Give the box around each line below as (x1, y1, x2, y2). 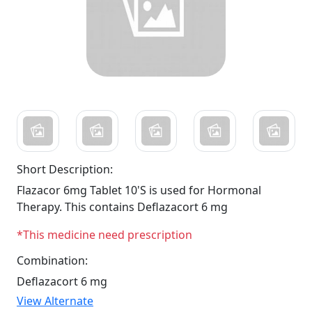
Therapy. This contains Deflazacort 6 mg (17, 199, 228, 215)
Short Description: (17, 162, 113, 178)
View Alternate (17, 293, 93, 309)
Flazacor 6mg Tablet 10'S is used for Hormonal (17, 182, 261, 198)
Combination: (17, 253, 88, 269)
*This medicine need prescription (17, 227, 192, 243)
